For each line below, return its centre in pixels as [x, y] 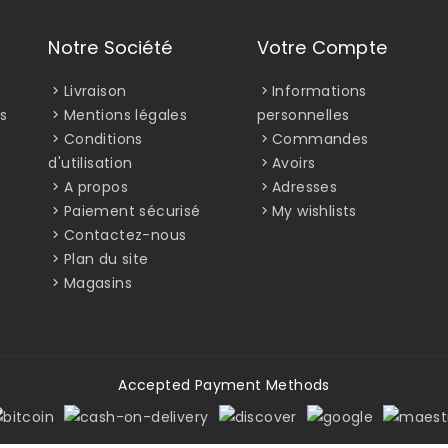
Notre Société [110, 47]
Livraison [95, 90]
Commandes [320, 138]
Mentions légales [125, 114]
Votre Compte [322, 47]
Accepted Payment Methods [224, 384]
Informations [319, 90]
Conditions [103, 138]
